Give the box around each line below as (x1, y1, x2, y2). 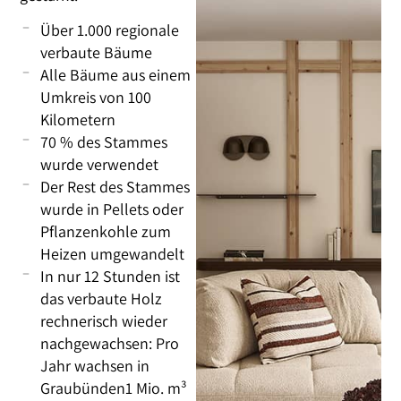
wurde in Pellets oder (39, 199, 183, 220)
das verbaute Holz (39, 288, 162, 310)
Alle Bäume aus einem (39, 64, 191, 86)
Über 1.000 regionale (39, 20, 179, 41)
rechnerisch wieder (39, 311, 167, 332)
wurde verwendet (39, 154, 158, 175)
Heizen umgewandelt (39, 243, 184, 265)
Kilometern (39, 109, 115, 131)
